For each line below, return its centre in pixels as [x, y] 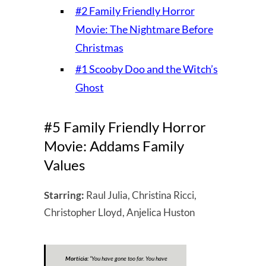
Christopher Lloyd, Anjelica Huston [119, 212]
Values [64, 164]
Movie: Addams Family [114, 145]
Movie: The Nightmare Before [144, 29]
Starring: [65, 195]
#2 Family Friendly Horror [135, 10]
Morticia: [77, 258]
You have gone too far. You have [129, 258]
